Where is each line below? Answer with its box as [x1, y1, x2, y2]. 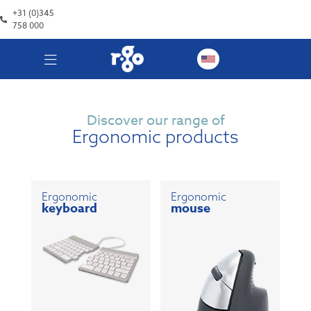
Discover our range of [86, 110, 225, 131]
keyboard [41, 199, 97, 217]
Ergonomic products [72, 124, 239, 148]
